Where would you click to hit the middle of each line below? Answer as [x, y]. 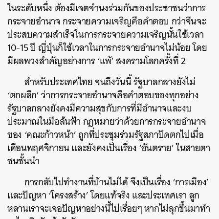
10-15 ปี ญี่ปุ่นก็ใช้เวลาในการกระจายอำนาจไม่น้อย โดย [107, 48]
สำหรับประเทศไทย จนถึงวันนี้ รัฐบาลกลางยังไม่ [110, 82]
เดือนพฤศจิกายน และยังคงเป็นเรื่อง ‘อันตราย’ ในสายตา [109, 148]
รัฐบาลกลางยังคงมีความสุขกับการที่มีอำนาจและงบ [100, 108]
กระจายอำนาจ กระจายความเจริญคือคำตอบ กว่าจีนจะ [107, 21]
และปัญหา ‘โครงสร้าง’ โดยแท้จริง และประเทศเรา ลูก [103, 195]
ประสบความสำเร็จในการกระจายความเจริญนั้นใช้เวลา [106, 34]
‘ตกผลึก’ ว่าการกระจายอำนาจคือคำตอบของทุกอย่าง [103, 95]
